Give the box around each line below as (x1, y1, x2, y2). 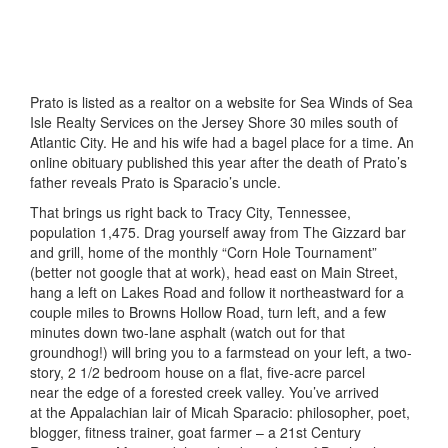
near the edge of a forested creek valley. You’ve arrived (30, 381, 379, 402)
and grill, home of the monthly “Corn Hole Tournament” (30, 241, 377, 262)
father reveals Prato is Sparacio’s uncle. (30, 171, 281, 192)
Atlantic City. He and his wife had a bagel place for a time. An (30, 131, 414, 152)
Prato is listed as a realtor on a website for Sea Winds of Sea (30, 91, 413, 112)
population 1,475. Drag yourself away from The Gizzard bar (30, 221, 406, 242)
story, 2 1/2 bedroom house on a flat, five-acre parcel (30, 361, 365, 382)
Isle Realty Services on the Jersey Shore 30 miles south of (30, 111, 398, 132)
